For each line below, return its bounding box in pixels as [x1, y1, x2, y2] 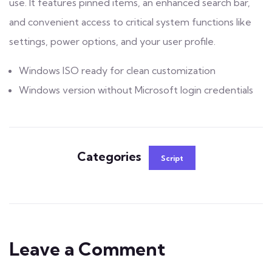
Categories [76, 148, 144, 164]
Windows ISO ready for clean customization [19, 64, 216, 76]
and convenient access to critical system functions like [9, 15, 251, 28]
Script [160, 153, 183, 163]
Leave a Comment [9, 237, 165, 260]
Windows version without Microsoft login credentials [19, 83, 253, 96]
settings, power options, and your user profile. [9, 35, 216, 47]
